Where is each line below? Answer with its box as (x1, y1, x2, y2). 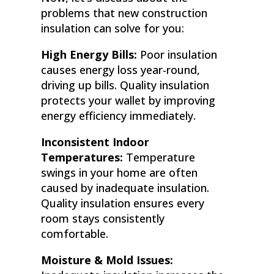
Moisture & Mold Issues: (41, 253, 174, 268)
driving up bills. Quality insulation (41, 78, 210, 93)
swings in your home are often (41, 165, 198, 180)
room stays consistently (41, 211, 165, 226)
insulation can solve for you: (41, 21, 185, 36)
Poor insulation (137, 47, 218, 62)
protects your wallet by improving (41, 93, 216, 108)
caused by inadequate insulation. (41, 180, 210, 196)
